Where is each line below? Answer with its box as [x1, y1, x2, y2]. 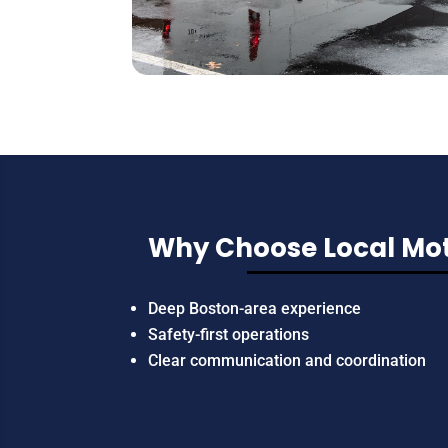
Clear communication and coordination [148, 351, 426, 371]
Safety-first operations [148, 325, 309, 345]
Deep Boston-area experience [148, 299, 361, 319]
